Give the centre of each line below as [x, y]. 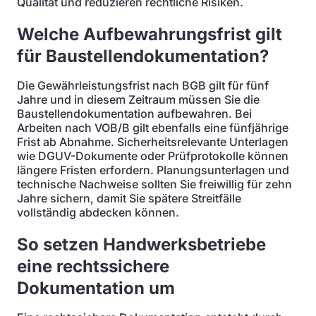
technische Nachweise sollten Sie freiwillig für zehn [154, 184]
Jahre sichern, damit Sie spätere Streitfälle [129, 198]
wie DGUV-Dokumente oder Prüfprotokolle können [153, 156]
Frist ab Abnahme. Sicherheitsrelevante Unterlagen [153, 142]
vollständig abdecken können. [98, 212]
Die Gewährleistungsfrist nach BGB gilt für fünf [143, 85]
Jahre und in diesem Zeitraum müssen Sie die [138, 99]
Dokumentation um [96, 288]
